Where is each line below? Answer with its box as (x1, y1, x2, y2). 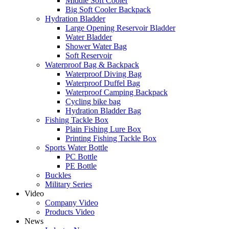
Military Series (45, 180, 92, 189)
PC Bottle (65, 152, 97, 161)
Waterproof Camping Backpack (65, 88, 168, 97)
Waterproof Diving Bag (65, 70, 142, 78)
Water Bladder (65, 33, 112, 41)
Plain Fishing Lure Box (65, 125, 141, 133)
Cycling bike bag (65, 97, 121, 106)
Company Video (45, 198, 98, 207)
